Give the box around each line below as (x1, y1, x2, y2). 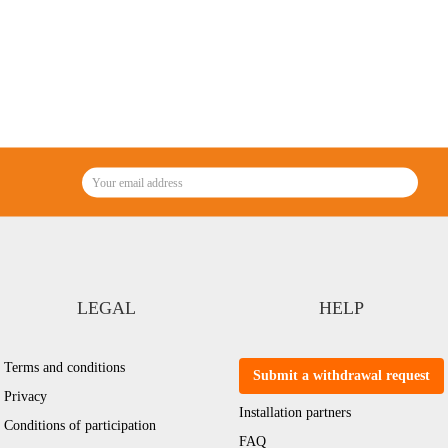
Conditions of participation (4, 418, 156, 433)
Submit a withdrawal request (253, 368, 430, 383)
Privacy (4, 389, 47, 404)
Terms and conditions (4, 360, 125, 375)
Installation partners (239, 405, 351, 420)
